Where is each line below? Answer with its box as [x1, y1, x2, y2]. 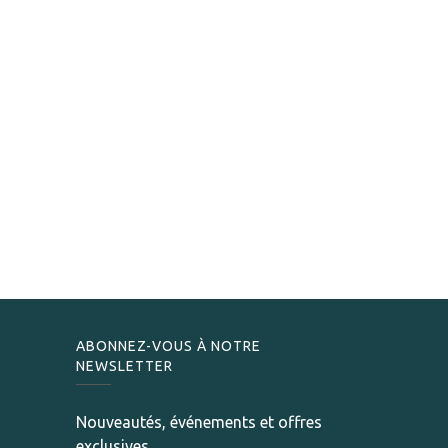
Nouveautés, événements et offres [76, 413, 322, 432]
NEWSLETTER [76, 358, 173, 375]
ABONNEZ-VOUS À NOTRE [76, 338, 261, 355]
